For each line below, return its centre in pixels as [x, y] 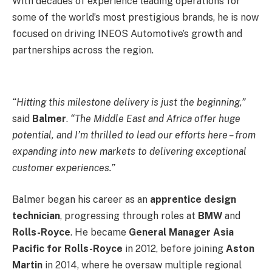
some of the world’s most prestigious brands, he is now [135, 17]
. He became [100, 232]
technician [36, 216]
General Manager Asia [181, 232]
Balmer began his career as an [81, 199]
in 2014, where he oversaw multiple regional [142, 265]
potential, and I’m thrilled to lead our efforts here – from [134, 135]
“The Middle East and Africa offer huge [155, 119]
